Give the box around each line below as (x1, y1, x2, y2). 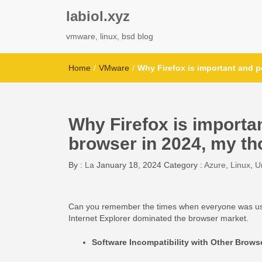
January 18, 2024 (96, 160, 161, 170)
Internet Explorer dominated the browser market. (68, 213, 249, 223)
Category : (164, 160, 204, 170)
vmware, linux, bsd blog (66, 32, 153, 41)
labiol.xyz (66, 8, 130, 24)
